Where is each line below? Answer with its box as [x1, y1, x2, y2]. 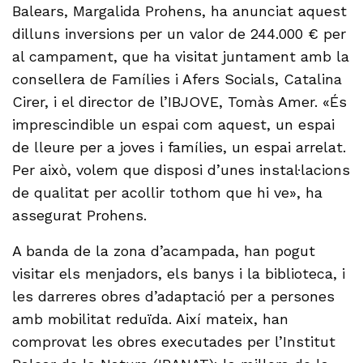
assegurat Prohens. [12, 207, 147, 224]
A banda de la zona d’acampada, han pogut [12, 242, 316, 260]
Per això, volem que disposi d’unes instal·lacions [12, 161, 351, 179]
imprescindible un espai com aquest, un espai [12, 116, 335, 134]
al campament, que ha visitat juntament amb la [12, 48, 350, 66]
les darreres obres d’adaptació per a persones [12, 288, 335, 305]
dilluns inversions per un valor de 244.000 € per [12, 25, 347, 43]
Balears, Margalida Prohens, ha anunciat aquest [12, 2, 348, 20]
